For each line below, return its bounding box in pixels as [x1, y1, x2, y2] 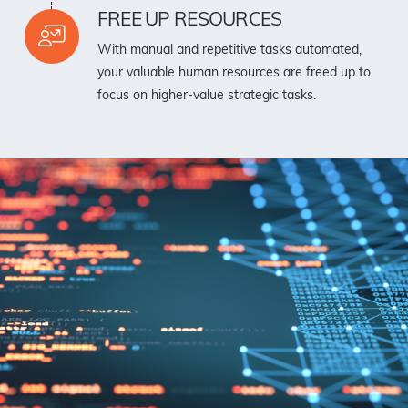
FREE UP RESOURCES [97, 10, 282, 30]
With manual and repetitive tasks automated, [97, 43, 362, 57]
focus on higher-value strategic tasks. [97, 88, 316, 103]
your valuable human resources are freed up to [97, 66, 371, 80]
